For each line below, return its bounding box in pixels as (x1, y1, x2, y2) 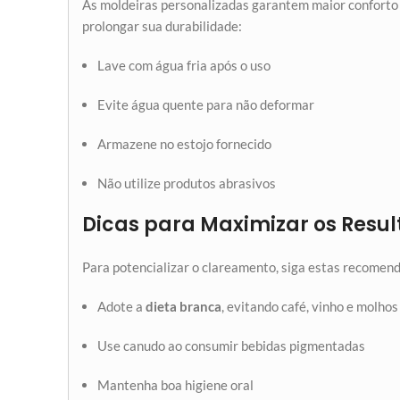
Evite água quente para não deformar (97, 96, 314, 112)
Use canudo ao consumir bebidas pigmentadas (97, 337, 365, 354)
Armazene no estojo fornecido (97, 136, 271, 152)
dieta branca (146, 298, 221, 314)
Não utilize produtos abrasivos (97, 175, 276, 191)
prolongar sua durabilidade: (82, 18, 242, 34)
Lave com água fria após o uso (97, 57, 271, 73)
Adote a (97, 298, 146, 314)
